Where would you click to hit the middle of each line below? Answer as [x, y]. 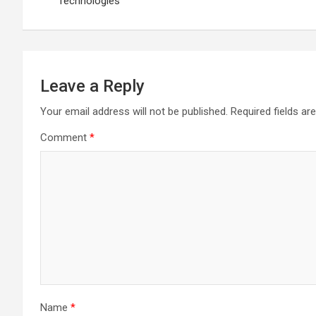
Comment [65, 138]
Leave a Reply [92, 86]
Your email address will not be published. [134, 111]
